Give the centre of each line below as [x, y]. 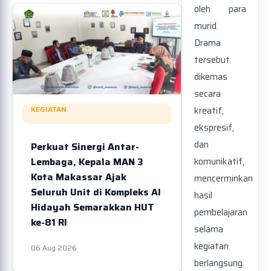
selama [209, 230]
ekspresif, [214, 128]
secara [207, 94]
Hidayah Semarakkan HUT [93, 207]
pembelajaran [221, 213]
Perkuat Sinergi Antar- [85, 147]
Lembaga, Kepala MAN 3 [87, 162]
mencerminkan [224, 179]
